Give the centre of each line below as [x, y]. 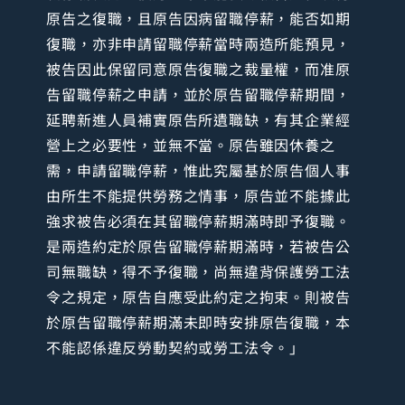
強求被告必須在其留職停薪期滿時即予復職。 [198, 221]
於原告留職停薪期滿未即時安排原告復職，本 [198, 322]
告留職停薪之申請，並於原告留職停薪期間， [198, 94]
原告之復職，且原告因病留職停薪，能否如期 [198, 19]
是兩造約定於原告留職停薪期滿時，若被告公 [198, 246]
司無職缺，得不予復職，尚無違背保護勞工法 [198, 272]
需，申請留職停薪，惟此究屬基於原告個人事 [198, 170]
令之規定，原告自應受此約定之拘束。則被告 [198, 297]
